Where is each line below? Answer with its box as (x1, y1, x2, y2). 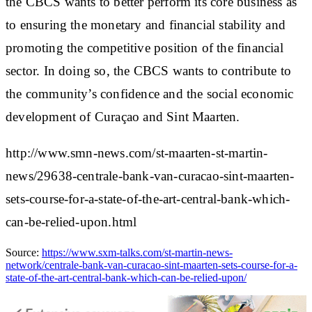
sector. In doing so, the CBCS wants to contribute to (6, 63, 291, 78)
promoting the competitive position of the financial (6, 40, 283, 55)
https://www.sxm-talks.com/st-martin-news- (42, 246, 233, 258)
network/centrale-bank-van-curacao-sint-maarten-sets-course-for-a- (6, 258, 297, 271)
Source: (6, 246, 42, 258)
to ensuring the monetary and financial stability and (6, 17, 286, 32)
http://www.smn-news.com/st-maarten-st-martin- (6, 145, 268, 160)
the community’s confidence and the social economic (6, 86, 294, 101)
